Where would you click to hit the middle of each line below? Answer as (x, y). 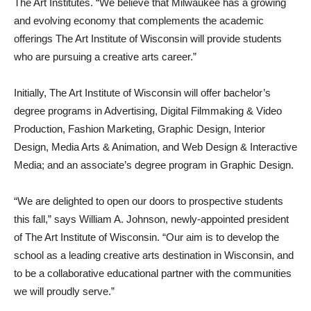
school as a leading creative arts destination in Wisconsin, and (154, 255)
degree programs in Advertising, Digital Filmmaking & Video (148, 111)
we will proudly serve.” (64, 291)
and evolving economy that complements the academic (139, 20)
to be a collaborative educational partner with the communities (153, 273)
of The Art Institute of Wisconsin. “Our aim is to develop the (146, 237)
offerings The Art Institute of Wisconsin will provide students (148, 39)
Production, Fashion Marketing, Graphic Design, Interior (140, 129)
